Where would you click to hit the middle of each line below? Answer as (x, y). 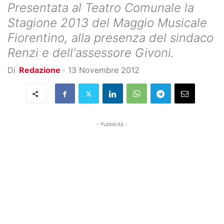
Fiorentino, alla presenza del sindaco (110, 38)
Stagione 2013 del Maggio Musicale (107, 23)
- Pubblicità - (112, 124)
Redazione (40, 70)
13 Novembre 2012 (104, 70)
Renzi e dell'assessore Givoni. (91, 53)
